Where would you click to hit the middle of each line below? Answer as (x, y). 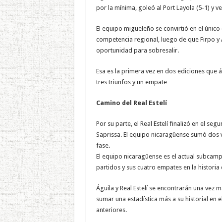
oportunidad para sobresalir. (137, 50)
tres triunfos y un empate (131, 82)
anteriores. (111, 210)
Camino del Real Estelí (132, 103)
